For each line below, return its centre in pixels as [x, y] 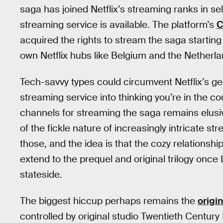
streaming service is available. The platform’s [118, 25]
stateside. [41, 174]
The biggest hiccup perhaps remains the [109, 201]
